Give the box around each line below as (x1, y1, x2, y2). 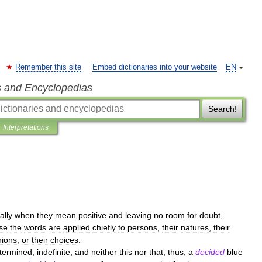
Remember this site (15, 63, 81, 71)
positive (78, 211, 106, 220)
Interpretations (3, 123, 49, 132)
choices (50, 235, 78, 244)
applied (63, 223, 90, 232)
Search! (208, 104, 237, 113)
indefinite (37, 247, 70, 257)
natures (181, 223, 209, 232)
